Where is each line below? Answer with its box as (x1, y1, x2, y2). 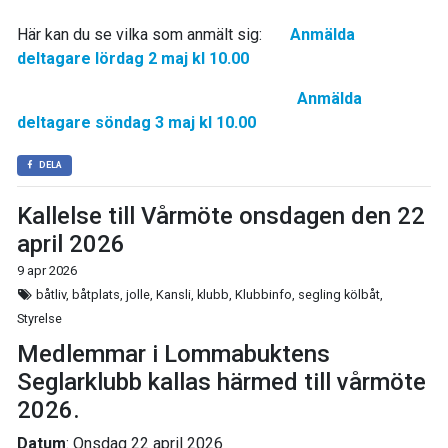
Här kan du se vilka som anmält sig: (17, 25, 286, 44)
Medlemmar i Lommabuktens (17, 340, 330, 368)
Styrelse (17, 311, 62, 326)
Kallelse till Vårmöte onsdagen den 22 (17, 202, 425, 230)
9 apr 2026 (17, 263, 77, 278)
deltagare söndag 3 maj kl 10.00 (17, 113, 256, 132)
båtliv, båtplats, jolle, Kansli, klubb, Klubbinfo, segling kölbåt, (33, 287, 384, 302)
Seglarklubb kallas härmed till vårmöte (17, 368, 426, 396)
